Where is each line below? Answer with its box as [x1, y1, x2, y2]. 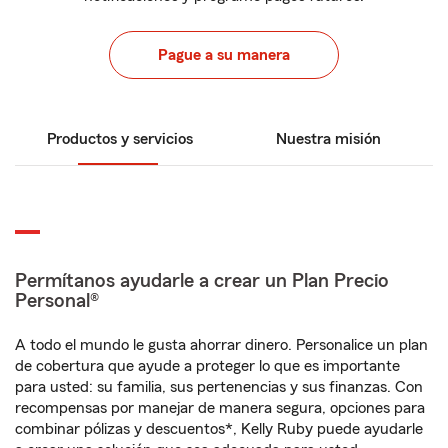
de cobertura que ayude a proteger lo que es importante [15, 358, 400, 374]
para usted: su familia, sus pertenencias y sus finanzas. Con [15, 379, 423, 395]
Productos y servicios [46, 131, 193, 147]
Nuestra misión [276, 131, 381, 147]
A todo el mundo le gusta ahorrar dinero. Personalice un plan [15, 337, 428, 353]
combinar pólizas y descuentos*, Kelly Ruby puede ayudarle [15, 421, 423, 437]
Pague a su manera [158, 47, 290, 63]
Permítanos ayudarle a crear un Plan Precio [15, 271, 389, 291]
